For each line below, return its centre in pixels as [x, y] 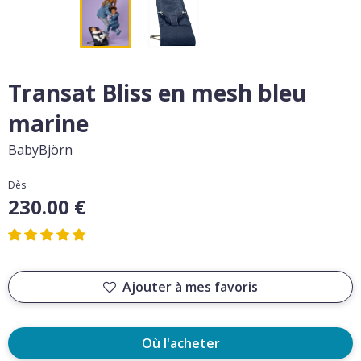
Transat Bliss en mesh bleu [157, 93]
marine [48, 123]
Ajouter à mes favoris [190, 287]
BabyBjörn [40, 150]
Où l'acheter [180, 343]
